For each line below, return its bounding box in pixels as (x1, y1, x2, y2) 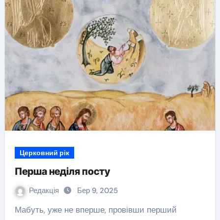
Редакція (28, 186, 61, 195)
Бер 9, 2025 (77, 186, 118, 195)
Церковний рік (19, 148, 69, 157)
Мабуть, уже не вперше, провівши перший (14, 204, 22, 215)
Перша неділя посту (14, 165, 110, 177)
